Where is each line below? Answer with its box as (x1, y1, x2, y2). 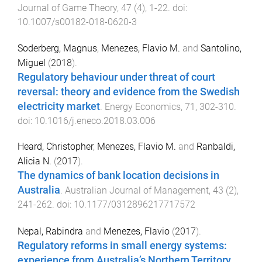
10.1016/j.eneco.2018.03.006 (35, 115, 156, 126)
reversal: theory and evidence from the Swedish (18, 85, 240, 98)
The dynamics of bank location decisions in (18, 170, 219, 182)
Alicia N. (18, 156, 51, 167)
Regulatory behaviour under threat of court (18, 71, 215, 83)
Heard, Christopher (18, 141, 93, 153)
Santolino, (201, 42, 242, 54)
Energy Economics (105, 101, 181, 112)
